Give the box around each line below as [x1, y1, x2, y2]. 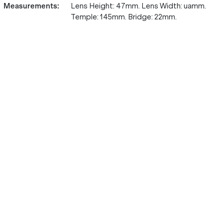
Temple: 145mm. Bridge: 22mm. [70, 12, 177, 21]
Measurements [3, 1, 57, 10]
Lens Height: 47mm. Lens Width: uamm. [70, 1, 206, 10]
